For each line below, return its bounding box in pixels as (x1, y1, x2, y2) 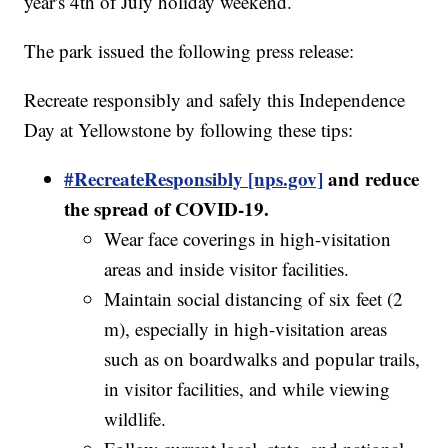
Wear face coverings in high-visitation (104, 226, 392, 252)
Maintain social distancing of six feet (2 (104, 286, 404, 312)
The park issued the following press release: (24, 38, 355, 64)
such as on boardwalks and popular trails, (104, 346, 421, 372)
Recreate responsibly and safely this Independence (24, 87, 406, 113)
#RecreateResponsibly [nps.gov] (64, 165, 324, 193)
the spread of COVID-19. (64, 195, 270, 223)
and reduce (323, 165, 420, 193)
